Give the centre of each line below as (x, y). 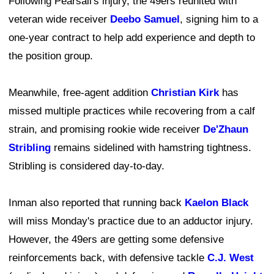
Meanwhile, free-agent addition (80, 93)
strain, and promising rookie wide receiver (106, 130)
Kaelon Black (217, 203)
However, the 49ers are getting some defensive (116, 240)
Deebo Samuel (145, 20)
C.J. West (231, 258)
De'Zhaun (226, 130)
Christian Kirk (185, 93)
